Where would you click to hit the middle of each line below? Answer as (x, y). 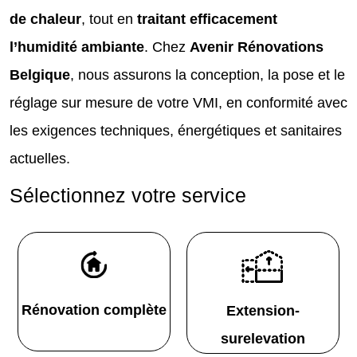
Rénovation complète (94, 310)
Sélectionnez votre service (128, 195)
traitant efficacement (207, 19)
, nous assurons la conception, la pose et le (208, 75)
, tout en (109, 19)
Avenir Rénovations (257, 47)
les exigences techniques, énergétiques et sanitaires (176, 130)
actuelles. (40, 158)
